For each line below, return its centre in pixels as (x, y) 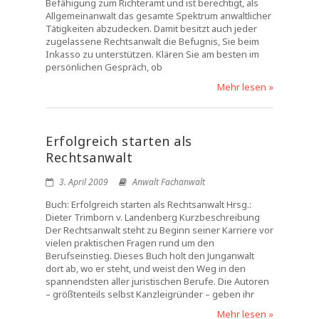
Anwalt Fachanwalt (169, 182)
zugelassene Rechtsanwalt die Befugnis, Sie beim (152, 41)
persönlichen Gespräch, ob (104, 67)
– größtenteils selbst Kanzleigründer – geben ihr (150, 294)
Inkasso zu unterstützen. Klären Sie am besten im (152, 54)
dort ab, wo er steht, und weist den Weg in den (146, 268)
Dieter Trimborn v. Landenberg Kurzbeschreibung (153, 217)
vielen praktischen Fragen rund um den (130, 243)
